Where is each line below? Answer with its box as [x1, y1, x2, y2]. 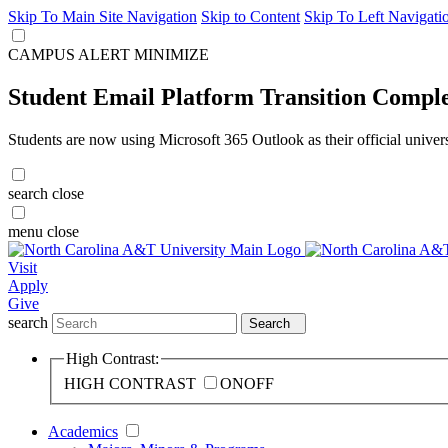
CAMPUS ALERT [8, 46, 130, 63]
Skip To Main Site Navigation [8, 8, 197, 25]
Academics [48, 423, 118, 441]
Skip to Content [201, 8, 300, 25]
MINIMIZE [134, 46, 209, 63]
